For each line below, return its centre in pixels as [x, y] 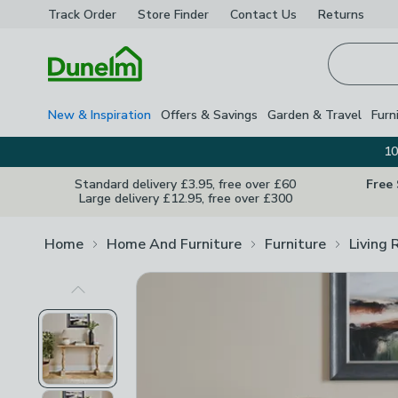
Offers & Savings [209, 115]
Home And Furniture [174, 244]
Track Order [82, 14]
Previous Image [125, 299]
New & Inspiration [99, 115]
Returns [341, 14]
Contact [254, 14]
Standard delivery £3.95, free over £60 [185, 184]
